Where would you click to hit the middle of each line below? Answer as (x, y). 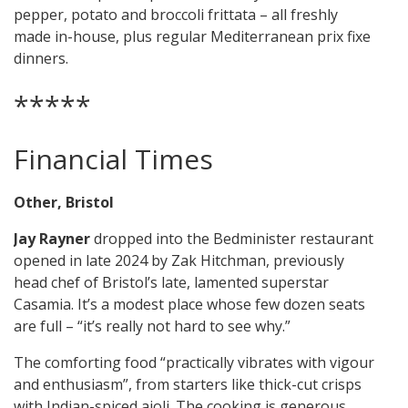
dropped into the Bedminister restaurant (234, 239)
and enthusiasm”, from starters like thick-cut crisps (188, 385)
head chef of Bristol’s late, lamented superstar (171, 283)
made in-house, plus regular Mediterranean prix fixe (192, 37)
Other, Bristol (64, 203)
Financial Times (113, 159)
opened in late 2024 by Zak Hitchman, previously (179, 261)
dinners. (43, 59)
